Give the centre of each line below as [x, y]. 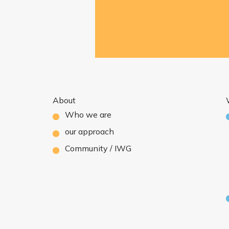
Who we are [88, 114]
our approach [89, 131]
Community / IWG [98, 148]
